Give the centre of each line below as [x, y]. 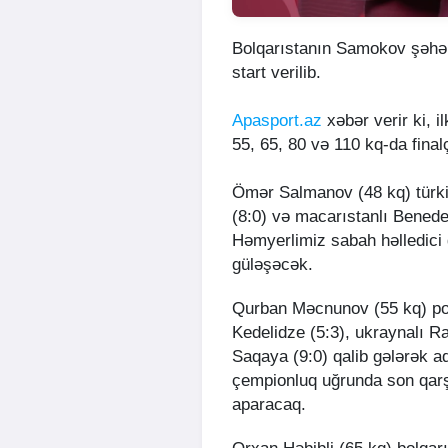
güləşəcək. [272, 265]
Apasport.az [277, 121]
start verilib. [276, 73]
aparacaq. [269, 405]
